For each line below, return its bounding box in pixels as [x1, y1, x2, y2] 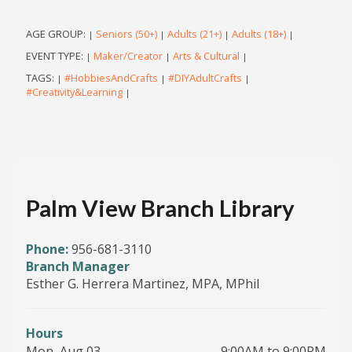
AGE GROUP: [25, 26, 88, 41]
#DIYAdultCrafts [167, 70, 242, 85]
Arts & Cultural [172, 48, 240, 63]
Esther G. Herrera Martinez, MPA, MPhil [25, 274, 259, 292]
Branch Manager [25, 257, 130, 275]
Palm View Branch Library [25, 193, 295, 222]
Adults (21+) [167, 26, 222, 41]
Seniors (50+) [95, 26, 157, 41]
